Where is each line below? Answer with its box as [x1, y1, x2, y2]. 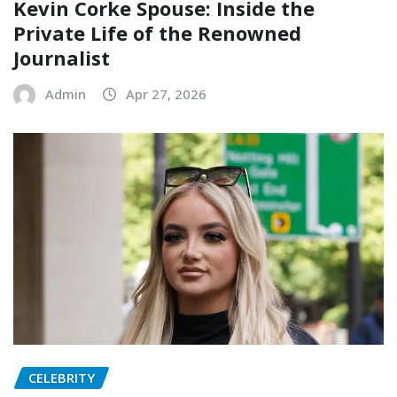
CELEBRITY [28, 369, 95, 387]
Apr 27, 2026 [126, 85, 206, 104]
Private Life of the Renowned [13, 19, 301, 47]
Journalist [13, 44, 110, 72]
